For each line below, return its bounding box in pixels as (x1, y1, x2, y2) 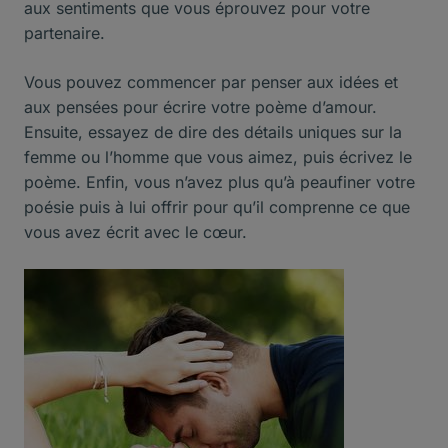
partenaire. (24, 22, 105, 43)
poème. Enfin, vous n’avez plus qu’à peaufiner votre (24, 171, 415, 192)
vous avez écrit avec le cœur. (24, 221, 247, 242)
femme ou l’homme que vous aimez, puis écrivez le (24, 146, 412, 167)
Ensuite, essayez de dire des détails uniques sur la (24, 121, 402, 142)
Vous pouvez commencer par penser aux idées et (24, 71, 398, 92)
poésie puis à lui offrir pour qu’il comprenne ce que (24, 196, 410, 217)
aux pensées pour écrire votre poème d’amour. (24, 96, 377, 117)
